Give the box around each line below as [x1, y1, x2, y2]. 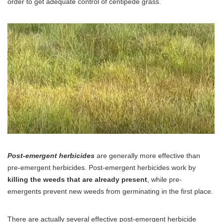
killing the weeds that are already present [7, 175, 147, 183]
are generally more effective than [97, 152, 200, 160]
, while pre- [147, 175, 182, 183]
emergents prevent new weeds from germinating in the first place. [7, 187, 213, 195]
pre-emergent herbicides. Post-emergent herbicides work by [7, 164, 196, 171]
